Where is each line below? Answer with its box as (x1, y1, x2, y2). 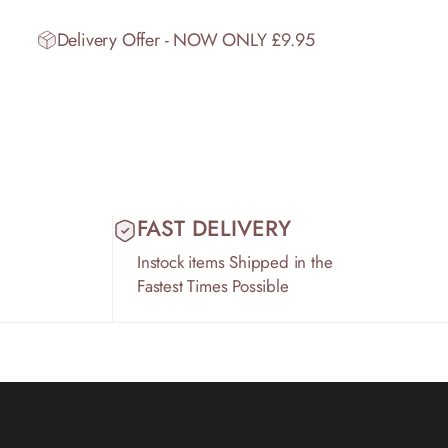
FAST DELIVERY (137, 212, 291, 244)
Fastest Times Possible (137, 274, 289, 298)
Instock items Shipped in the (137, 250, 333, 274)
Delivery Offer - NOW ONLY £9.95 (56, 27, 315, 53)
